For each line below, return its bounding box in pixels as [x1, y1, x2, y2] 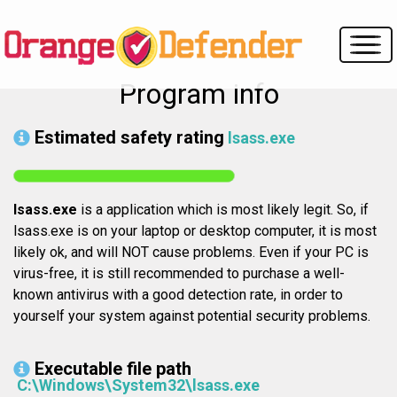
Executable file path [35, 358, 191, 380]
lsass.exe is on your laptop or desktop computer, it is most [13, 222, 377, 240]
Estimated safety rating [35, 127, 224, 149]
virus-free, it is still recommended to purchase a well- [13, 265, 345, 283]
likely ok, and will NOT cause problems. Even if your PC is [13, 244, 369, 261]
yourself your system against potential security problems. [13, 307, 370, 325]
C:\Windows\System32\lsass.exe [17, 376, 260, 395]
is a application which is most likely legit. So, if [77, 201, 369, 219]
